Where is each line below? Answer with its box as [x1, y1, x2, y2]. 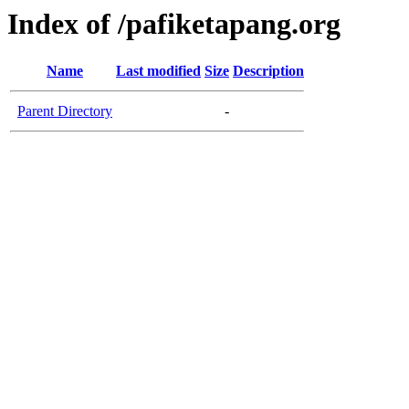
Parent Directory [17, 103, 112, 120]
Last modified [116, 63, 201, 79]
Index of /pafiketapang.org [7, 7, 341, 40]
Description [233, 63, 304, 79]
